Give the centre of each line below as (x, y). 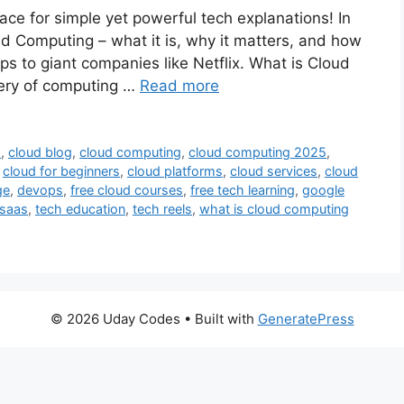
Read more (179, 86)
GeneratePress (306, 319)
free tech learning (243, 190)
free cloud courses (127, 190)
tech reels (162, 209)
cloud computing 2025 (258, 152)
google (323, 190)
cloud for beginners (61, 171)
